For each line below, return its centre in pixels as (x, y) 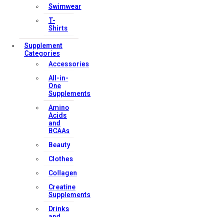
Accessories (69, 64)
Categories (42, 53)
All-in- (58, 78)
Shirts (58, 28)
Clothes (61, 159)
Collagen (63, 173)
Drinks (59, 209)
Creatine (62, 187)
